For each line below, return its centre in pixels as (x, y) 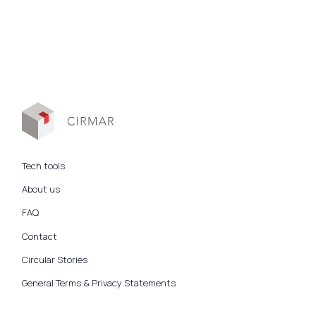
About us (41, 189)
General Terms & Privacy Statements (98, 283)
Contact (39, 236)
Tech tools (43, 165)
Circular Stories (54, 260)
